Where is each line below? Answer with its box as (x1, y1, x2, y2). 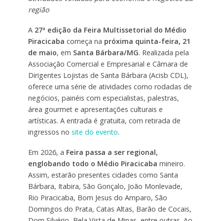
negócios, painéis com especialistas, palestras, (28, 93, 179, 103)
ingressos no (28, 127, 72, 137)
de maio (28, 47, 57, 57)
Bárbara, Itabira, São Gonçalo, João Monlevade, (28, 181, 183, 191)
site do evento (71, 127, 118, 137)
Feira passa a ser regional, (66, 147, 158, 157)
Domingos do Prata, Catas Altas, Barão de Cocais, (28, 204, 191, 214)
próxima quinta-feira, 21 (104, 36, 190, 46)
